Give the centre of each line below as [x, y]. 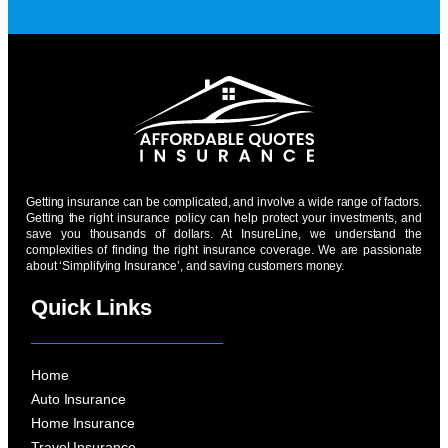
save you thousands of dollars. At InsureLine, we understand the [224, 233]
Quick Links [91, 307]
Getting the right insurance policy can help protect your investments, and [224, 217]
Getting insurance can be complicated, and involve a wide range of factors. [224, 201]
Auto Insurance [78, 398]
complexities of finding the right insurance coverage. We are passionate [224, 249]
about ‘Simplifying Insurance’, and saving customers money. [185, 265]
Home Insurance [83, 422]
